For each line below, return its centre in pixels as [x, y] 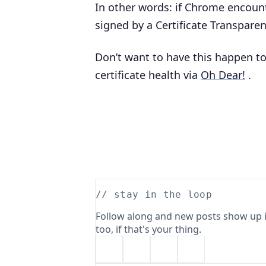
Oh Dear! [223, 75]
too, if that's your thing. [148, 229]
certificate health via [148, 75]
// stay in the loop [154, 194]
